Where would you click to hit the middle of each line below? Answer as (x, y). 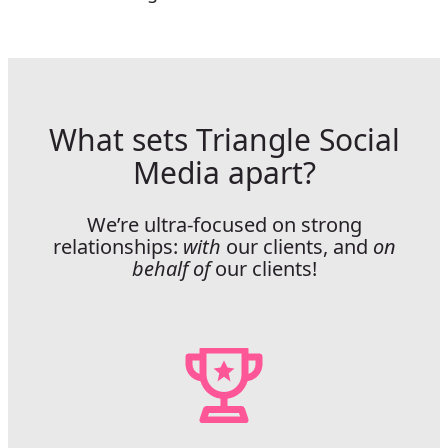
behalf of (170, 268)
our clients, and (296, 246)
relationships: (117, 246)
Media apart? (224, 172)
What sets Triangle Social (224, 139)
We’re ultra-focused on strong (224, 224)
